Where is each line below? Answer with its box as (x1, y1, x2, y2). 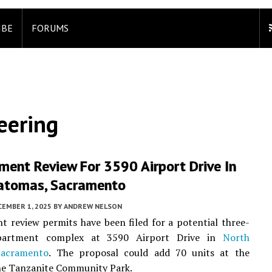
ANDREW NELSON (64, 202, 122, 211)
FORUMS (32, 22, 69, 34)
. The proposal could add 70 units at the (49, 246, 250, 259)
